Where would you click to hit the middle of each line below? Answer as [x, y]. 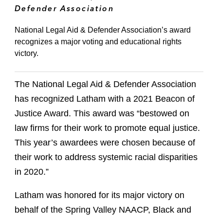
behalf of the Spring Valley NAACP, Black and [103, 210]
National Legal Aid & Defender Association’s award [103, 30]
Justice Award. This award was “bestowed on [102, 114]
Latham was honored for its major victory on [100, 195]
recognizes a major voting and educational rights [98, 42]
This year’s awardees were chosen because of [105, 143]
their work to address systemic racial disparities [106, 157]
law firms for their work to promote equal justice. [107, 128]
